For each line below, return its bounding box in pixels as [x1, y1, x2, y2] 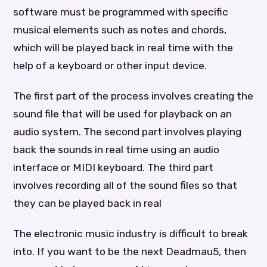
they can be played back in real [13, 197, 162, 209]
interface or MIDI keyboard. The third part [13, 161, 214, 173]
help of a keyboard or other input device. [13, 59, 207, 72]
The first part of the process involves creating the [13, 89, 254, 102]
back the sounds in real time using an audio [13, 143, 220, 156]
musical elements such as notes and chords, [13, 23, 227, 36]
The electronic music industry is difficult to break [13, 228, 249, 240]
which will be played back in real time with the [13, 41, 234, 54]
